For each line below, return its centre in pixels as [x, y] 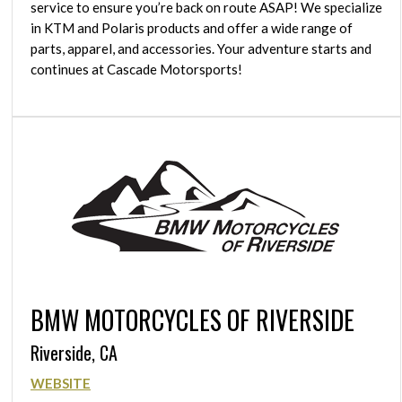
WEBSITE [61, 384]
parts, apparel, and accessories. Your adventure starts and [201, 49]
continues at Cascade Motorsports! [136, 70]
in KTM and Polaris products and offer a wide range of [192, 28]
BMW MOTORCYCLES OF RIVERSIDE [192, 319]
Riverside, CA [74, 352]
